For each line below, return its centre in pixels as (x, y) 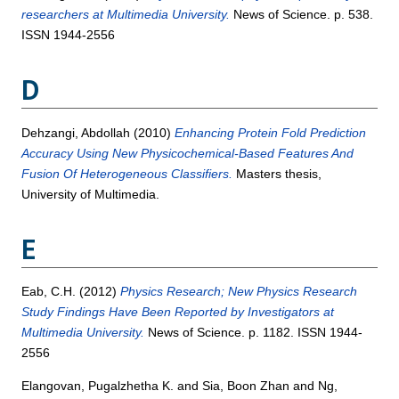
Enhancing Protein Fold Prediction (271, 132)
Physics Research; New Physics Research (239, 291)
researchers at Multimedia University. (126, 15)
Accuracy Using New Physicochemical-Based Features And (188, 153)
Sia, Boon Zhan (246, 385)
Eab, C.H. (49, 291)
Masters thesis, (277, 173)
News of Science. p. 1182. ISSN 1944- (254, 332)
